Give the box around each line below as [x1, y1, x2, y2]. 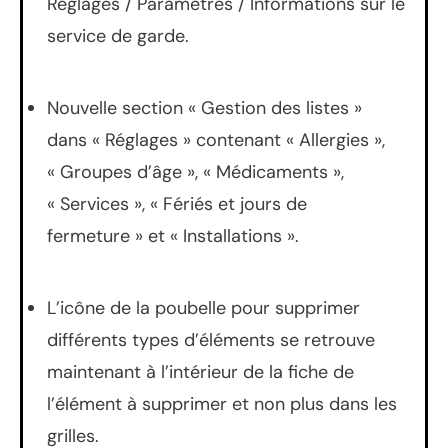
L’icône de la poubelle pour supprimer [47, 295, 360, 320]
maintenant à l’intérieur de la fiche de [47, 359, 354, 384]
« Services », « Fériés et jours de [47, 191, 307, 216]
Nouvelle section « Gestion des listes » [47, 95, 362, 120]
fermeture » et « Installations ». [47, 223, 299, 248]
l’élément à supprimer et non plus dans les [47, 391, 397, 416]
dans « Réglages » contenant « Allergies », [47, 127, 385, 152]
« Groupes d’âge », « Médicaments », [47, 159, 344, 184]
